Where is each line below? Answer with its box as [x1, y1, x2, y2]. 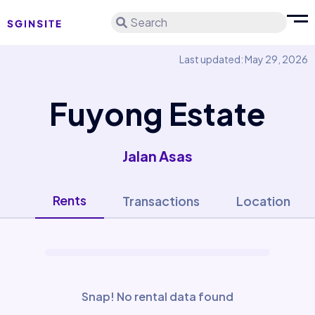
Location [236, 193, 290, 209]
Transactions [122, 193, 200, 209]
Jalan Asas [122, 147, 193, 165]
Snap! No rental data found [82, 289, 233, 304]
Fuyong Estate [49, 94, 266, 133]
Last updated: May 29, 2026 [179, 53, 308, 65]
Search [130, 15, 167, 30]
